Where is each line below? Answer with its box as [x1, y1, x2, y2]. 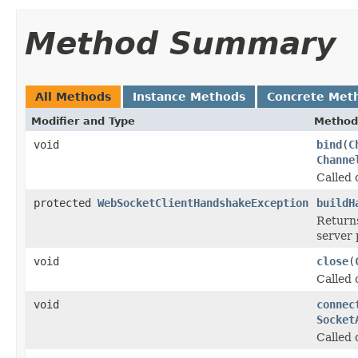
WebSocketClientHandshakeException [97, 196, 308, 209]
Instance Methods [133, 89, 245, 103]
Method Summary [25, 25, 336, 62]
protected [34, 196, 97, 209]
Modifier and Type [31, 114, 135, 127]
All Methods [35, 89, 111, 103]
